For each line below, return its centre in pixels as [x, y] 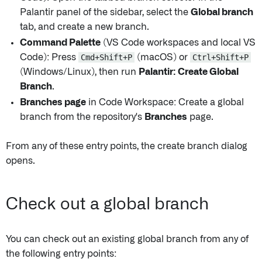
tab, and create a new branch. [85, 27]
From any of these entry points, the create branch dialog [127, 146]
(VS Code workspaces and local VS [178, 43]
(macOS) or [162, 58]
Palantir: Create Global [189, 72]
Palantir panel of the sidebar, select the [105, 13]
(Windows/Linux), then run [79, 72]
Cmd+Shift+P [106, 58]
